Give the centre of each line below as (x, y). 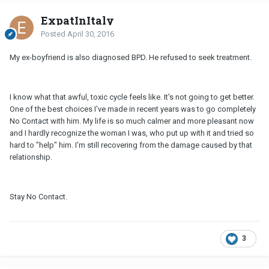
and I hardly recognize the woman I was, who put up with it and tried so (132, 133)
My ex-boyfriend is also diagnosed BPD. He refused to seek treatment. (131, 58)
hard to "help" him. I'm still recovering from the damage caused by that (131, 145)
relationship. (31, 157)
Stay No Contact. (38, 197)
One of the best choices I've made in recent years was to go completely (133, 109)
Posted (54, 34)
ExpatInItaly (77, 21)
